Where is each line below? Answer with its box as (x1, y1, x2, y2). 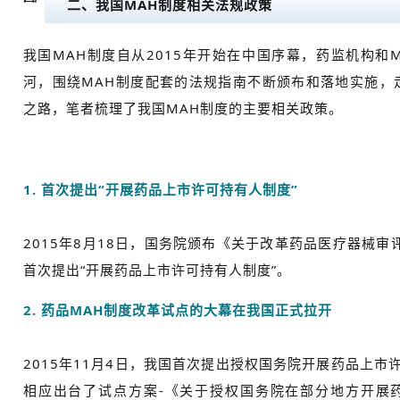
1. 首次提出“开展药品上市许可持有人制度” (22, 180, 298, 199)
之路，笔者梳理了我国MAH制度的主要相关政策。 (22, 99, 343, 118)
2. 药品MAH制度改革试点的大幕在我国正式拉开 (22, 301, 332, 320)
